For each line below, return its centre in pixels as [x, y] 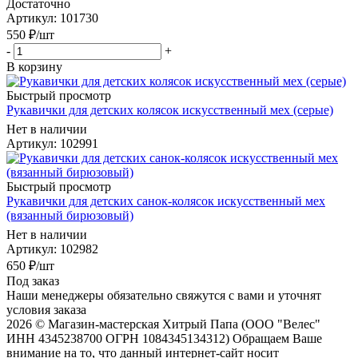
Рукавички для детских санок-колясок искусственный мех [166, 201]
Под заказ [33, 280]
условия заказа [46, 309]
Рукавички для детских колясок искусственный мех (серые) [170, 109]
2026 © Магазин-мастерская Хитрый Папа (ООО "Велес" [163, 324]
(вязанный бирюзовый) [70, 215]
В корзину [34, 66]
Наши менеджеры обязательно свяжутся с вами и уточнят [164, 295]
